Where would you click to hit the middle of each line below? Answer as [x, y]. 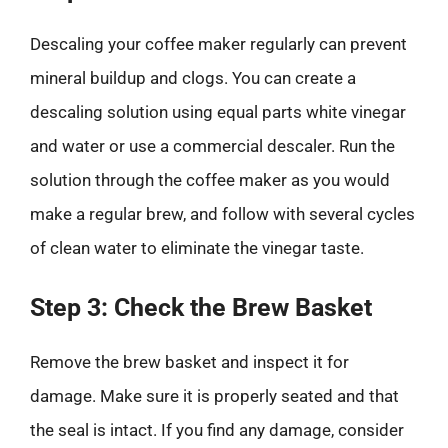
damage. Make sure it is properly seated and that [214, 396]
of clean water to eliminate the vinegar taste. [197, 247]
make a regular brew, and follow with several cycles [222, 213]
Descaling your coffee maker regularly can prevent [218, 43]
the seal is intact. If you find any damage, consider [217, 430]
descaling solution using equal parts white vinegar [218, 111]
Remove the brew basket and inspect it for [189, 362]
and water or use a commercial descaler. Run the [212, 145]
